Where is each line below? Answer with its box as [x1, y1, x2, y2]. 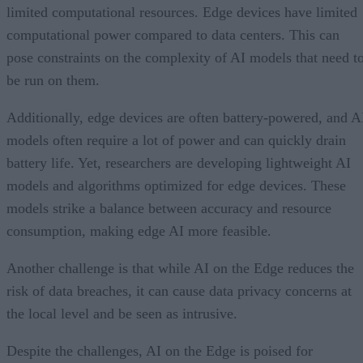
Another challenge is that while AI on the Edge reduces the [6, 259, 354, 276]
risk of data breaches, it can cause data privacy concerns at [6, 282, 352, 299]
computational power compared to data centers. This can [6, 26, 340, 43]
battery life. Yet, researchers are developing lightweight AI [6, 154, 351, 171]
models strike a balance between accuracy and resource [6, 199, 331, 216]
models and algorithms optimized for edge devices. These [6, 177, 346, 194]
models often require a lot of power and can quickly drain [6, 131, 346, 148]
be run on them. [6, 71, 100, 88]
